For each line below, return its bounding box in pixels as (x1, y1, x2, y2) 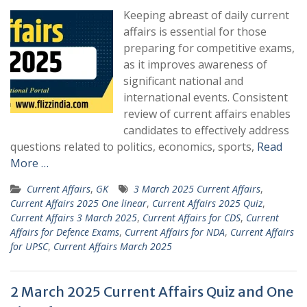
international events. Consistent (123, 90, 288, 106)
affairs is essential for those (123, 24, 267, 40)
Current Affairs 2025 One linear (10, 197, 147, 210)
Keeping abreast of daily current (123, 8, 289, 23)
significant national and (123, 73, 243, 89)
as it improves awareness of (123, 57, 267, 73)
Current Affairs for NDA (125, 225, 225, 239)
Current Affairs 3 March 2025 (10, 211, 137, 225)
